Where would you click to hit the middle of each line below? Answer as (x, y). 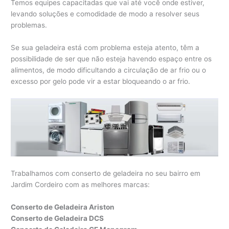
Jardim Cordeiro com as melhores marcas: (81, 184)
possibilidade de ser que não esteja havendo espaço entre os (111, 59)
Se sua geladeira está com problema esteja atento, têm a (105, 48)
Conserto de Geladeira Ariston (63, 207)
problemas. (29, 25)
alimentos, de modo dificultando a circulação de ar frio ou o (109, 70)
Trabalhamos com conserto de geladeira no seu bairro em (106, 173)
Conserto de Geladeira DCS (58, 218)
